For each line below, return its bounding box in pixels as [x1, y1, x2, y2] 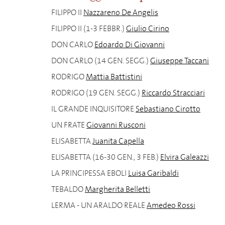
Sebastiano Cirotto [136, 103, 200, 114]
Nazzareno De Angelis [83, 7, 158, 18]
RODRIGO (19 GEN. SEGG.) [51, 87, 140, 98]
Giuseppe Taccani [150, 55, 209, 66]
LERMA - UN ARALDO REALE [51, 200, 145, 210]
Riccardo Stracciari [142, 87, 205, 98]
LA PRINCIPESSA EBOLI [51, 168, 127, 178]
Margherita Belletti [85, 184, 150, 194]
